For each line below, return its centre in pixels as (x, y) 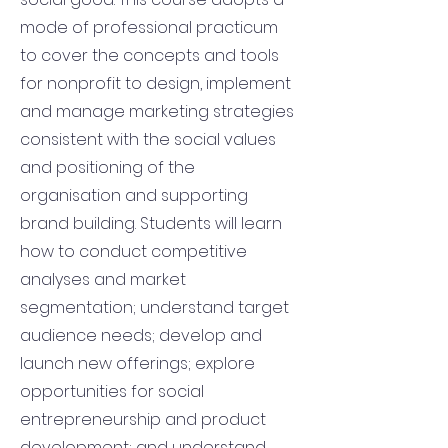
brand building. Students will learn (151, 223)
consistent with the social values (148, 139)
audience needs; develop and (141, 335)
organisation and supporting (134, 195)
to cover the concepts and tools (149, 55)
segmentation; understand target (154, 307)
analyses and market (103, 279)
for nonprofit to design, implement (155, 83)
